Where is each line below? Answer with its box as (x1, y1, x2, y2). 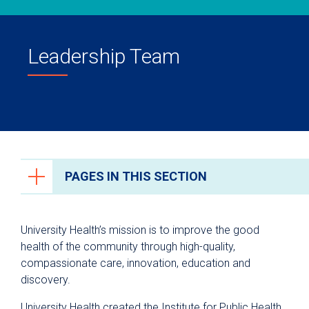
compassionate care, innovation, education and (21, 257, 250, 270)
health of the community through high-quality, (21, 240, 235, 253)
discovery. (21, 273, 70, 286)
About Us (50, 208, 94, 221)
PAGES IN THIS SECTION (65, 169, 207, 183)
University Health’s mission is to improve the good (21, 223, 259, 237)
